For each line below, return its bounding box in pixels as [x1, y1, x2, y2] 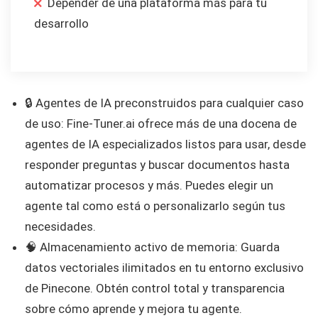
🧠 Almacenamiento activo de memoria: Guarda [25, 240, 280, 255]
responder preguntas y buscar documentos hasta [25, 158, 290, 172]
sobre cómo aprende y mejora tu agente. [25, 302, 242, 317]
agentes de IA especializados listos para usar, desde [25, 137, 306, 152]
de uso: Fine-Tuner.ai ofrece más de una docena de [25, 116, 297, 131]
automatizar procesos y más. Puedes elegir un [25, 178, 273, 193]
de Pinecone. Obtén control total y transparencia [25, 281, 285, 296]
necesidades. [25, 219, 96, 234]
